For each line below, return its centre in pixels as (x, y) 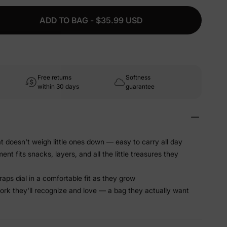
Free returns (54, 77)
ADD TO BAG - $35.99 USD (91, 20)
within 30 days (58, 86)
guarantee (140, 86)
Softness (138, 77)
